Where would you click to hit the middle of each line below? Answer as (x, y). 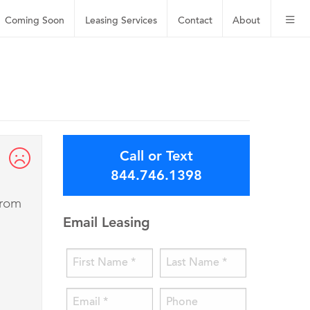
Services (139, 21)
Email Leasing (107, 222)
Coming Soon (35, 21)
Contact (195, 21)
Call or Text (156, 156)
